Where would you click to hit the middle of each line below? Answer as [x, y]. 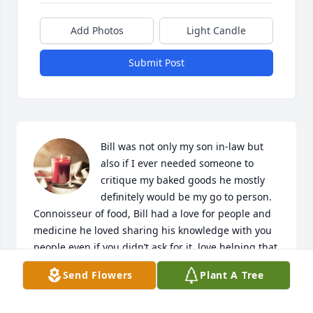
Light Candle [216, 31]
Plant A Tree [232, 275]
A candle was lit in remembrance [111, 281]
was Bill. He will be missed [95, 264]
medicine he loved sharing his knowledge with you [153, 231]
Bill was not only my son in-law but [182, 147]
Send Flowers [98, 275]
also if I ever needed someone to [177, 163]
